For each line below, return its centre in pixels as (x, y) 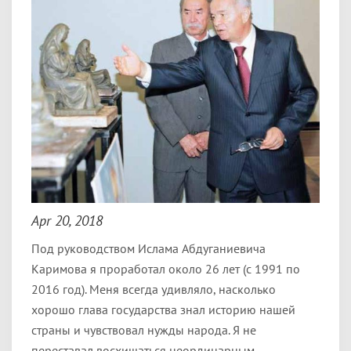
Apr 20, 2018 (67, 221)
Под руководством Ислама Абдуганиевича (148, 248)
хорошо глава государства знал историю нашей (163, 309)
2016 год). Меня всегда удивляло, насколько (154, 289)
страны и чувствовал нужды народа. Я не (144, 330)
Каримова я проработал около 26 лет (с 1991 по (166, 269)
